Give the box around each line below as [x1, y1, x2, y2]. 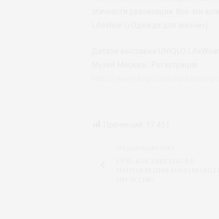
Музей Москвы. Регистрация [91, 60, 197, 69]
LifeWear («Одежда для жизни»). [91, 20, 209, 30]
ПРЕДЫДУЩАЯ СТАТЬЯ [116, 145, 175, 151]
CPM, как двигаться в [116, 155, 195, 165]
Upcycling [116, 174, 154, 184]
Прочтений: [103, 120, 144, 130]
